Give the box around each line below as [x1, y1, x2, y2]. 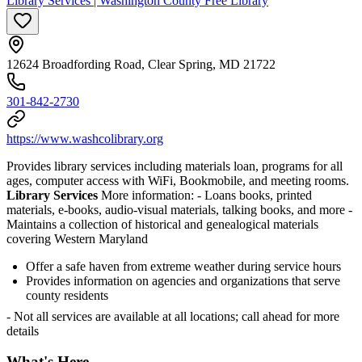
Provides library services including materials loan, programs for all [6, 158, 343, 173]
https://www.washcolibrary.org [6, 131, 163, 145]
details [6, 323, 39, 338]
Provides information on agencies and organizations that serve [26, 273, 340, 288]
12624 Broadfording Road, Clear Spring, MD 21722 [6, 57, 276, 71]
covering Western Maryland [6, 231, 148, 246]
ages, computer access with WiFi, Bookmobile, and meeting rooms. [6, 173, 352, 187]
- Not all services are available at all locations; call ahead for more [6, 309, 339, 323]
